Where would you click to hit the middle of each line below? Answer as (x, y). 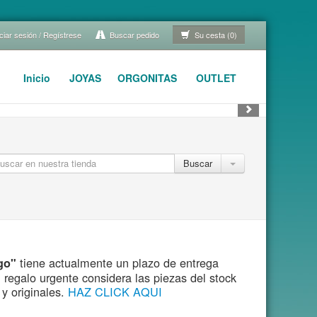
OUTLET (217, 78)
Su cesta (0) (214, 35)
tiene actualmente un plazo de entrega (118, 263)
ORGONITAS (148, 78)
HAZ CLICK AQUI (115, 292)
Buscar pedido (133, 35)
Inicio (37, 78)
